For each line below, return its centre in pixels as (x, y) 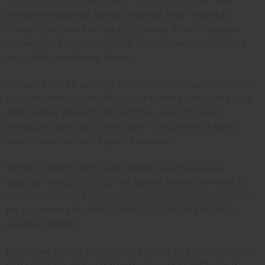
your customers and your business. (88, 141)
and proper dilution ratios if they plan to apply (114, 112)
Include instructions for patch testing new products (129, 98)
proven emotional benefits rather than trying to (119, 15)
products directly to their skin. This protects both (122, 127)
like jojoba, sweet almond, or (180, 182)
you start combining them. (69, 57)
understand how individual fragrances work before (126, 43)
